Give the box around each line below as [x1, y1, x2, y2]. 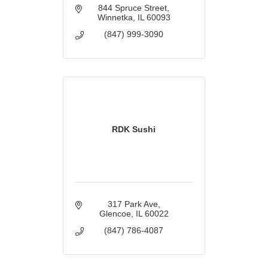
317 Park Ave [107, 199, 158, 209]
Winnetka [97, 13, 133, 23]
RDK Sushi [112, 124, 156, 135]
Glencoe [99, 209, 131, 219]
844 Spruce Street [98, 3, 167, 13]
